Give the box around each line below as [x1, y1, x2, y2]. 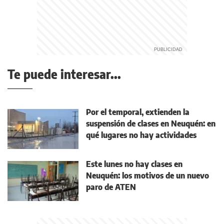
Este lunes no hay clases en [86, 159, 182, 169]
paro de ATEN [86, 182, 136, 192]
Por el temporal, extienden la [86, 107, 189, 117]
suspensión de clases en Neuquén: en [86, 118, 215, 129]
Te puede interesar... [7, 66, 121, 82]
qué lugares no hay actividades [86, 130, 196, 140]
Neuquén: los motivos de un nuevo [86, 170, 209, 181]
